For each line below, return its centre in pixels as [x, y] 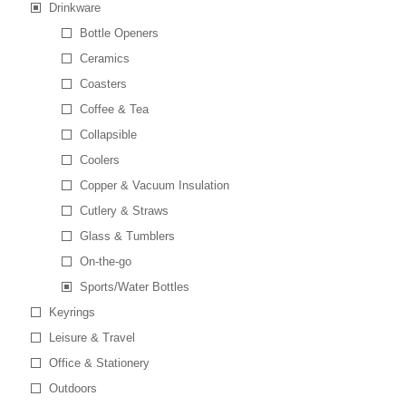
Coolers [99, 160]
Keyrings [72, 312]
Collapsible [108, 135]
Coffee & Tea [114, 109]
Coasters [103, 84]
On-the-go [105, 261]
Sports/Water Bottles [134, 287]
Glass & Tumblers [127, 236]
